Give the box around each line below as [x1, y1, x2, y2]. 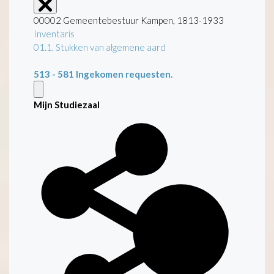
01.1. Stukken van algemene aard [34, 41, 166, 53]
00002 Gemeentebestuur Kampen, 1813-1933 [34, 14, 224, 26]
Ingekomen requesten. [76, 68, 172, 80]
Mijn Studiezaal [34, 98, 100, 110]
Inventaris [34, 28, 75, 39]
